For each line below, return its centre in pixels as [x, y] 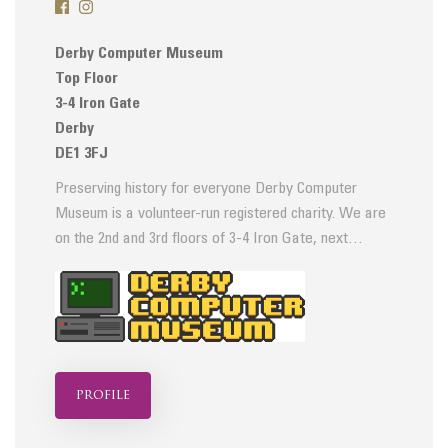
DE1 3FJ [81, 153]
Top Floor [86, 78]
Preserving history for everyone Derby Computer [206, 188]
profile [103, 395]
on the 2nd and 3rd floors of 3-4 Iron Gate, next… [209, 238]
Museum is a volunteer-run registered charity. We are [220, 213]
